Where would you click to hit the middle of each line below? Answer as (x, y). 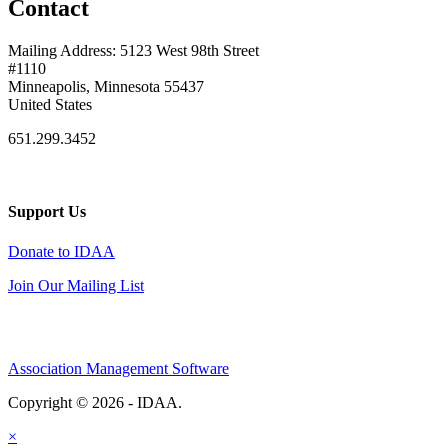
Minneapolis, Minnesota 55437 (106, 87)
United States (50, 105)
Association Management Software (118, 368)
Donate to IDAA (61, 251)
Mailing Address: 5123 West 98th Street (133, 51)
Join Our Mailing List (76, 285)
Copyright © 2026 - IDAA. (97, 402)
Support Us (47, 212)
